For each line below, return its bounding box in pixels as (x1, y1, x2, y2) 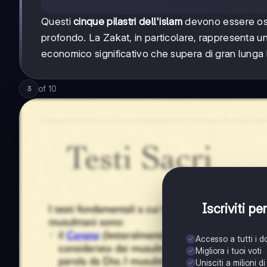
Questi (41, 15, 74, 27)
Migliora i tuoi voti (195, 246, 262, 256)
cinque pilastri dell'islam (73, 15, 182, 27)
